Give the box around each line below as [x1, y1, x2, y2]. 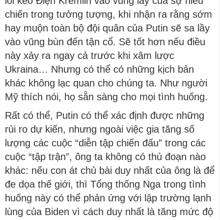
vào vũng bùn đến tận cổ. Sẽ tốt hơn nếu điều [5, 36, 205, 47]
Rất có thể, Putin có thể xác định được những [5, 110, 204, 121]
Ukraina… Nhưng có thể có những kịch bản [5, 64, 194, 75]
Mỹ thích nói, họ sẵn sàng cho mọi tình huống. [5, 91, 208, 102]
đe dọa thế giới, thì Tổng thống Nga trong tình [5, 179, 206, 190]
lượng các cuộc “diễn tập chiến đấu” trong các [5, 137, 206, 148]
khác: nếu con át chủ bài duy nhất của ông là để [5, 165, 215, 176]
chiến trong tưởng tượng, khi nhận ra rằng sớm [5, 9, 212, 20]
